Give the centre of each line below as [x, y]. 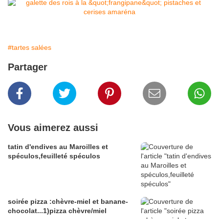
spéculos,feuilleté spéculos [54, 156]
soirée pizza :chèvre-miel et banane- [68, 202]
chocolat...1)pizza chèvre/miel [57, 211]
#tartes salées [30, 48]
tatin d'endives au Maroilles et [58, 147]
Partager [28, 67]
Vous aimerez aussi [53, 128]
